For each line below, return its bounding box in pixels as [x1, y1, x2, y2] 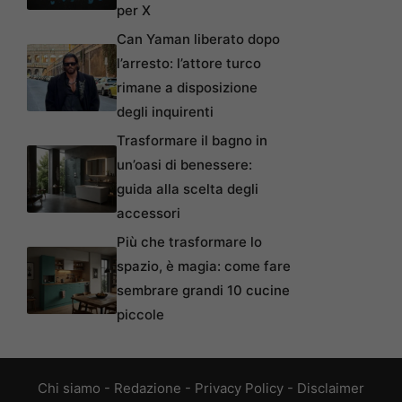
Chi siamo [38, 380, 100, 398]
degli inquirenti [117, 103, 214, 121]
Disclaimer [297, 380, 364, 398]
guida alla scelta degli [117, 180, 258, 198]
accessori [117, 205, 180, 223]
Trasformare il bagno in [117, 132, 267, 150]
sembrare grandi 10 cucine [117, 282, 290, 300]
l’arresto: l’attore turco [117, 55, 261, 73]
